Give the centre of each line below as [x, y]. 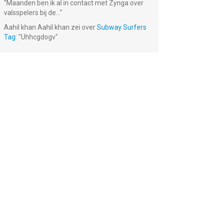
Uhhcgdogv [38, 37]
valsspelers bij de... [32, 13]
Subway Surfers [122, 27]
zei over [83, 27]
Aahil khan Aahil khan [37, 27]
